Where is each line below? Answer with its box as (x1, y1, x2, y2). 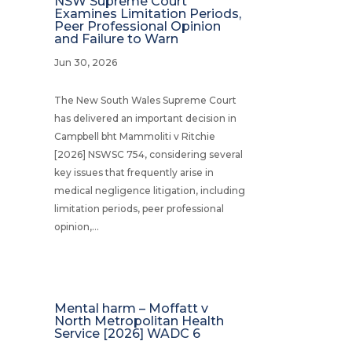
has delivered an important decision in (53, 112, 236, 124)
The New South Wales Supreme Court (53, 93, 236, 106)
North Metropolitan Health (53, 313, 224, 328)
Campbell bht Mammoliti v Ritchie (53, 130, 215, 142)
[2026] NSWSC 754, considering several (53, 148, 243, 160)
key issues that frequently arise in (53, 166, 214, 178)
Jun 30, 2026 (53, 56, 117, 68)
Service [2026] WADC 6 (53, 325, 200, 341)
